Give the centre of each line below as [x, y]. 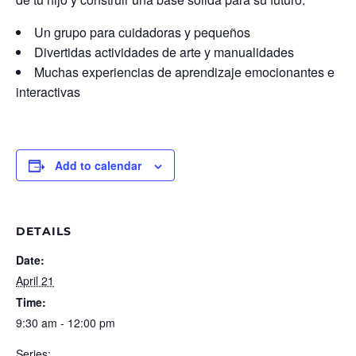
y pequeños [217, 32]
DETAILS [44, 231]
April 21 [35, 280]
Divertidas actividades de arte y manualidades [164, 52]
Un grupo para [76, 32]
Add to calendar [98, 165]
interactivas [48, 91]
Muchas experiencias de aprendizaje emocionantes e [184, 72]
